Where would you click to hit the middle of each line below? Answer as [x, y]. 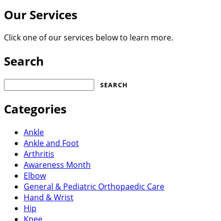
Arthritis [39, 154]
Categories [35, 109]
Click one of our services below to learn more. [89, 38]
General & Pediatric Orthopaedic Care [94, 187]
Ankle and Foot [51, 143]
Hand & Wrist [49, 198]
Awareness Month [57, 165]
